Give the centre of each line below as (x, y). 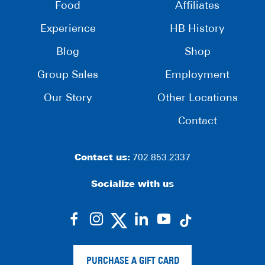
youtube (203, 239)
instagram (143, 239)
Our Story (68, 98)
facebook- (119, 239)
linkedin (179, 239)
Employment (197, 75)
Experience (68, 29)
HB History (197, 29)
